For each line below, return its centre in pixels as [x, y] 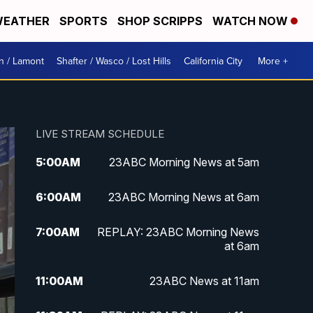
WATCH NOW [252, 21]
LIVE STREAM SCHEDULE [100, 134]
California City [213, 60]
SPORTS [83, 21]
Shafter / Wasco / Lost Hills [114, 60]
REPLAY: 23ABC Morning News [178, 232]
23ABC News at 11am [204, 281]
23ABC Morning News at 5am [184, 162]
